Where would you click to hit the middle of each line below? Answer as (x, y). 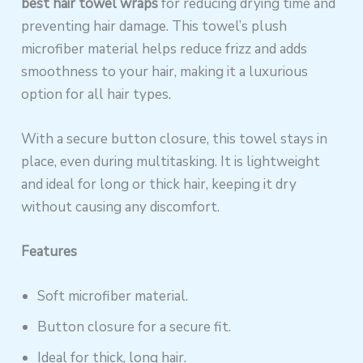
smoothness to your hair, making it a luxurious (165, 71)
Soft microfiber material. (113, 297)
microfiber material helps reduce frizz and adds (164, 49)
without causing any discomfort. (121, 207)
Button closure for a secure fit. (135, 327)
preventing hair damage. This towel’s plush (154, 26)
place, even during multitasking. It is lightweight (171, 161)
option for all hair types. (96, 94)
